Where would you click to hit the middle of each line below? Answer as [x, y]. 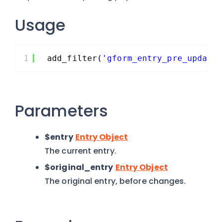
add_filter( [75, 58]
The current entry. [81, 151]
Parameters [61, 111]
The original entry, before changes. [115, 181]
